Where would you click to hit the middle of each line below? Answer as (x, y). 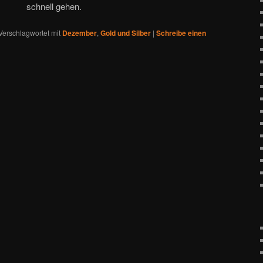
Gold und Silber (126, 33)
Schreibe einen (181, 33)
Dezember (80, 33)
